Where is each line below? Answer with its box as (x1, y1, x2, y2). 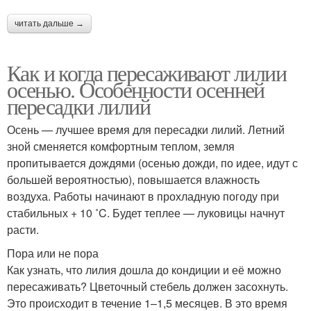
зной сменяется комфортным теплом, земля (7, 138, 235, 155)
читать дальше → (15, 19, 84, 29)
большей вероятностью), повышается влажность (7, 171, 260, 188)
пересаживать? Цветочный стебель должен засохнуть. (7, 278, 288, 295)
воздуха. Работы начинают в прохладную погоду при (7, 188, 279, 205)
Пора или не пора (7, 245, 99, 262)
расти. (7, 221, 39, 238)
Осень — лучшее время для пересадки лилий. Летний (7, 121, 285, 138)
